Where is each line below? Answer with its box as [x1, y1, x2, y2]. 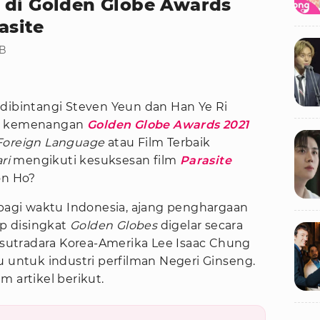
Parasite [179, 154, 231, 168]
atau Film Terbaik [104, 136, 211, 150]
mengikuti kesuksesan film [9, 154, 180, 168]
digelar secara [160, 219, 244, 233]
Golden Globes [69, 219, 161, 233]
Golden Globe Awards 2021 [86, 118, 249, 132]
